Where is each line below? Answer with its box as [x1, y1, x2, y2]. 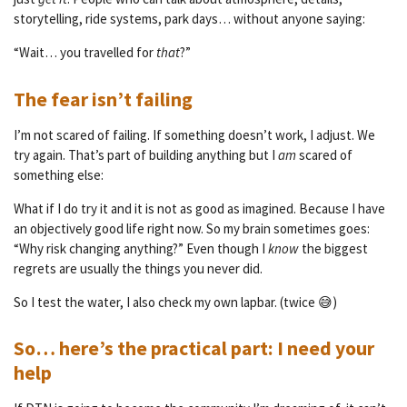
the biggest [299, 239, 368, 257]
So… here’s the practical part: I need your [14, 335, 374, 361]
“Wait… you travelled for [14, 44, 156, 62]
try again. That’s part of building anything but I [14, 145, 278, 164]
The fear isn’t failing [14, 86, 196, 112]
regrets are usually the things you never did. [14, 259, 263, 277]
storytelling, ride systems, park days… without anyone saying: [14, 10, 365, 28]
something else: [14, 165, 104, 184]
